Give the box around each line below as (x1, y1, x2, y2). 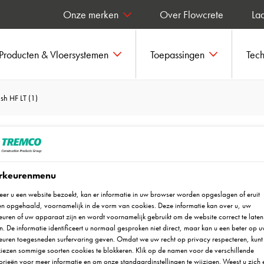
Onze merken (63, 8, 118, 21)
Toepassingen (150, 47, 204, 61)
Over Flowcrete (160, 8, 223, 21)
